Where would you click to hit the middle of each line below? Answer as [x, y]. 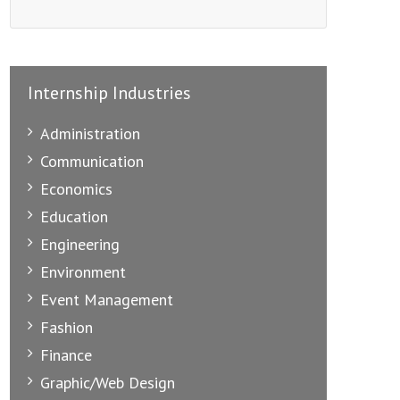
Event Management [107, 299]
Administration [90, 133]
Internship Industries [109, 92]
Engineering [80, 244]
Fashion [67, 327]
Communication [92, 161]
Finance [66, 354]
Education [74, 216]
